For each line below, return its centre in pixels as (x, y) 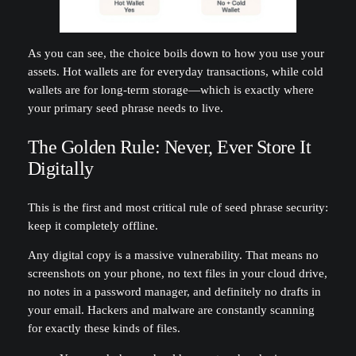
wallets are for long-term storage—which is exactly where (170, 89)
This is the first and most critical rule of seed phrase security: (178, 207)
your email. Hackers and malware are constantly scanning (171, 310)
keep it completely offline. (93, 225)
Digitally (60, 168)
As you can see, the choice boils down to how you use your (176, 53)
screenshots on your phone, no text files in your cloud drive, (177, 274)
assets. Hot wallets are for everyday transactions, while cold (175, 71)
